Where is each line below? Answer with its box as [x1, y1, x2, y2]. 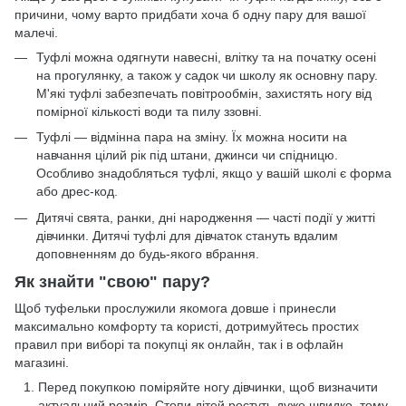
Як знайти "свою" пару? [14, 272, 210, 291]
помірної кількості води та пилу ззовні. [36, 103, 262, 119]
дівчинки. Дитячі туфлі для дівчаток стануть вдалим [36, 227, 338, 243]
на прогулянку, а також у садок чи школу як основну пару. [36, 67, 378, 82]
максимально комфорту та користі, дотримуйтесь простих [14, 319, 359, 334]
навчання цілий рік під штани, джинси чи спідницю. [36, 148, 338, 163]
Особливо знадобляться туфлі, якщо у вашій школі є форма [36, 166, 391, 181]
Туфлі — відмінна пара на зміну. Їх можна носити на [36, 130, 347, 145]
